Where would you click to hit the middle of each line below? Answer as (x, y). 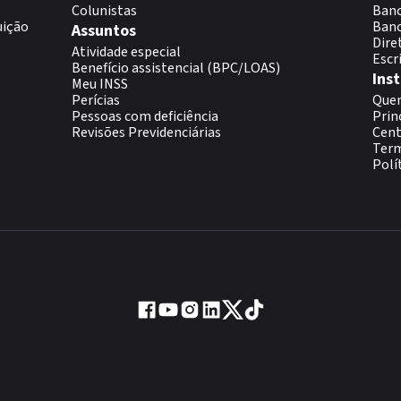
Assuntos (104, 31)
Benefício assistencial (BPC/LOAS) (176, 68)
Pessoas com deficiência (145, 116)
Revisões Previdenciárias (146, 132)
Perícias (96, 100)
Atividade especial (126, 52)
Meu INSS (100, 84)
